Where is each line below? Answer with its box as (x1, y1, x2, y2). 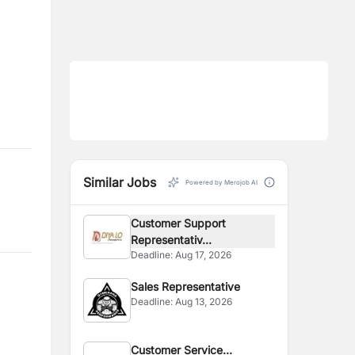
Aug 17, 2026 (175, 249, 232, 261)
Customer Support (131, 216, 227, 230)
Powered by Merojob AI (185, 178, 258, 186)
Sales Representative (131, 280, 241, 293)
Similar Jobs (83, 174, 156, 190)
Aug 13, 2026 (175, 296, 233, 307)
